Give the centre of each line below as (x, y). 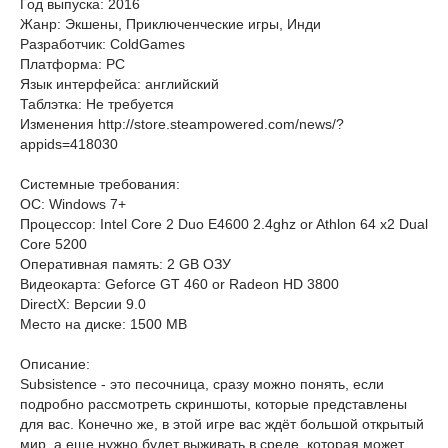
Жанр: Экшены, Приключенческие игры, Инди (170, 24)
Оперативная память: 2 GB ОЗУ (125, 264)
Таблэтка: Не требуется (97, 104)
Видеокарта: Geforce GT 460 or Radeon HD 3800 (179, 284)
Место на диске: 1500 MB (103, 324)
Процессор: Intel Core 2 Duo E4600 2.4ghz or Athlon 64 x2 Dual (224, 224)
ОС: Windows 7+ (73, 204)
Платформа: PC (72, 64)
